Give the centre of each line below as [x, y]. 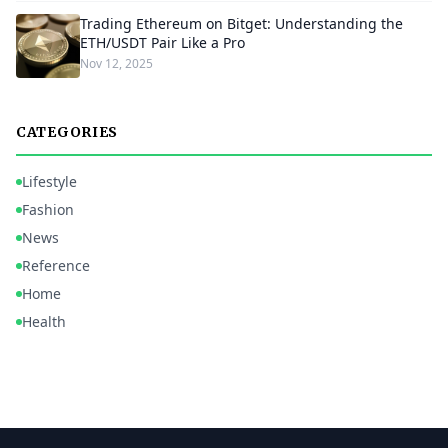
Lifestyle [49, 181]
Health [44, 321]
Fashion [48, 209]
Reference [56, 265]
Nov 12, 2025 [116, 63]
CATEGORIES [67, 132]
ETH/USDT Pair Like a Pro [162, 42]
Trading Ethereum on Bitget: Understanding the [241, 23]
